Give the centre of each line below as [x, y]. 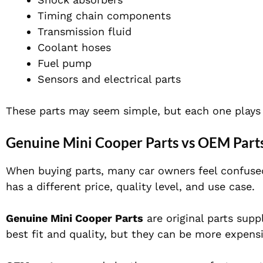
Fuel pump [65, 63]
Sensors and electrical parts [109, 79]
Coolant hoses [74, 48]
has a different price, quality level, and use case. [130, 187]
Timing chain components [104, 16]
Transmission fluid [85, 32]
